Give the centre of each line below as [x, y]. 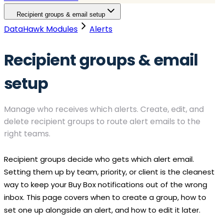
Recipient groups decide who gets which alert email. [99, 159]
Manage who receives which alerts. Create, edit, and [104, 109]
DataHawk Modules [41, 29]
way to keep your [36, 184]
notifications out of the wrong [152, 184]
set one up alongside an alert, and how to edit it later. [102, 210]
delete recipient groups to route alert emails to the [102, 121]
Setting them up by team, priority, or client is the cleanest [109, 172]
